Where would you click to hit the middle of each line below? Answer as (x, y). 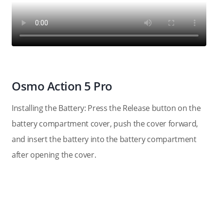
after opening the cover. (54, 155)
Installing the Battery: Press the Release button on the (106, 108)
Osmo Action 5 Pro (62, 86)
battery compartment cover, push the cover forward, (105, 124)
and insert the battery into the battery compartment (104, 139)
